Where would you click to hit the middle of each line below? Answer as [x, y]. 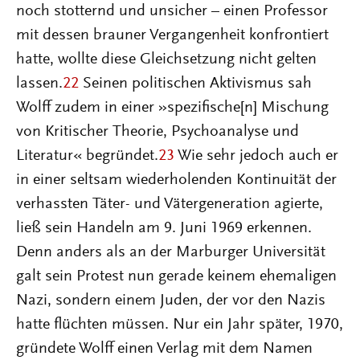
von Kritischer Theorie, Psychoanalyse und [157, 132]
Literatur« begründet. [87, 156]
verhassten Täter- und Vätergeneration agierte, [170, 204]
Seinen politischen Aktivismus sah [195, 84]
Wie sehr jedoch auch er [256, 156]
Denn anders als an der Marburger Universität [171, 252]
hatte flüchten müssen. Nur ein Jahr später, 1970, [180, 325]
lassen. [39, 84]
